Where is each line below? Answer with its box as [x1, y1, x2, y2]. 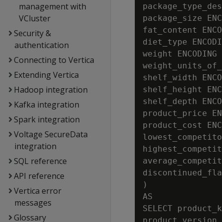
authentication [14, 40, 69, 51]
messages [14, 197, 52, 208]
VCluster [19, 13, 51, 24]
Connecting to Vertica [13, 55, 94, 65]
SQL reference [13, 156, 67, 166]
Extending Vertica [13, 69, 79, 80]
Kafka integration [13, 99, 79, 110]
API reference [13, 170, 64, 181]
